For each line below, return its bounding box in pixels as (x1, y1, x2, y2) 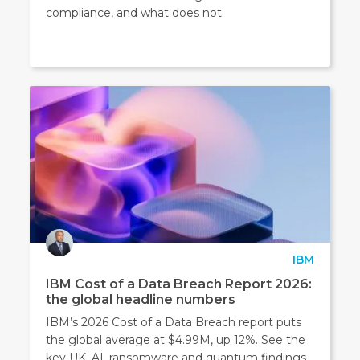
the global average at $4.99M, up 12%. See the (46, 332, 306, 347)
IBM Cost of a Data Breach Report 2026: (46, 276, 313, 292)
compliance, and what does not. (46, 6, 225, 21)
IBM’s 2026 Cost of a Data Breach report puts (46, 314, 302, 329)
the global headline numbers (46, 291, 236, 307)
